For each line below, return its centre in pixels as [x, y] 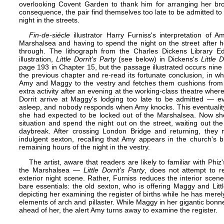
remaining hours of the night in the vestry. [84, 147]
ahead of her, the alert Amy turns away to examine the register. [118, 210]
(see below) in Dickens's [158, 59]
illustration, [37, 59]
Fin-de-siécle [49, 35]
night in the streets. [49, 20]
